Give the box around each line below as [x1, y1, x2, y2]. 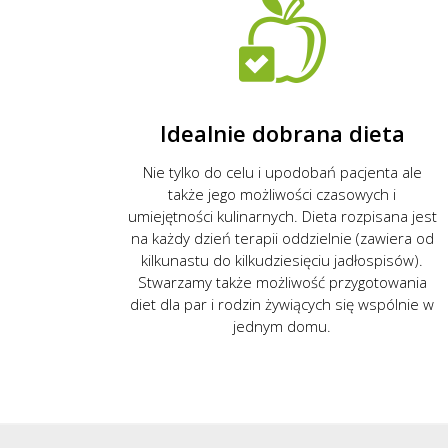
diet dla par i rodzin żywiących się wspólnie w [130, 293, 434, 314]
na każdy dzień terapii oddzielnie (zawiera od [130, 227, 434, 248]
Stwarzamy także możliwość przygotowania [137, 271, 427, 292]
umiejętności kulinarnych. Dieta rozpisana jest [127, 205, 437, 226]
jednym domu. [233, 315, 331, 336]
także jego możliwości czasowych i [168, 183, 396, 204]
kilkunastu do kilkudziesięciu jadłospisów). [141, 249, 423, 270]
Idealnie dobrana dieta [159, 117, 405, 148]
